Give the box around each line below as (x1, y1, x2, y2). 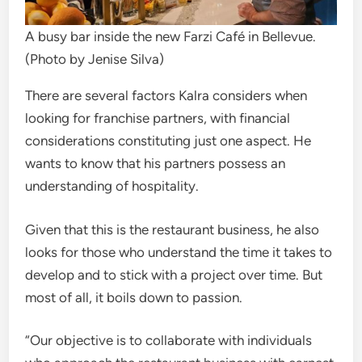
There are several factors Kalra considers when (25, 87, 308, 104)
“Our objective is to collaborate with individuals (25, 332, 313, 349)
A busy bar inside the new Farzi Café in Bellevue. (25, 28, 317, 45)
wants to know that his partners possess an (25, 155, 286, 172)
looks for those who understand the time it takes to (25, 243, 333, 260)
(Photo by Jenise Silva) (25, 51, 165, 68)
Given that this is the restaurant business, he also (25, 221, 320, 238)
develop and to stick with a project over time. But (25, 266, 323, 283)
